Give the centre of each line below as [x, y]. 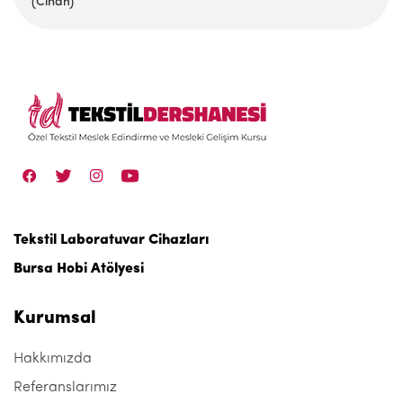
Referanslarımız [65, 388]
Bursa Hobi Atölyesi [79, 269]
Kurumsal [55, 318]
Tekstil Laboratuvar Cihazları [111, 240]
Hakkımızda [53, 359]
